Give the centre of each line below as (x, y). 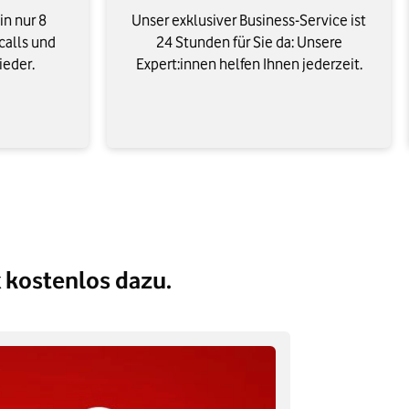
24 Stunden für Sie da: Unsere (249, 42)
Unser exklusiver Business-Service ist (249, 21)
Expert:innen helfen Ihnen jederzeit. (249, 64)
